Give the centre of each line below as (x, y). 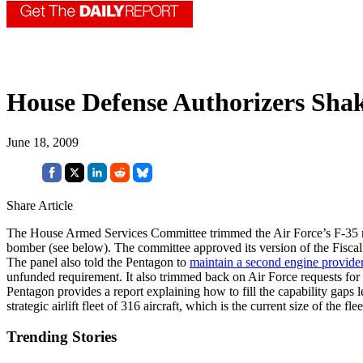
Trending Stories (62, 337)
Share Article (40, 205)
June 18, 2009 (43, 142)
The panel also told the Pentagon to (98, 262)
